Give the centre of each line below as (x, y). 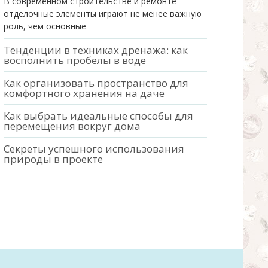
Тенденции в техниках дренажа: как (96, 50)
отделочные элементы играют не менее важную (103, 14)
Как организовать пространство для (96, 83)
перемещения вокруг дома (72, 126)
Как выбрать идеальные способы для (98, 116)
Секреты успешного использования (94, 149)
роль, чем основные (45, 26)
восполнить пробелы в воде (75, 60)
